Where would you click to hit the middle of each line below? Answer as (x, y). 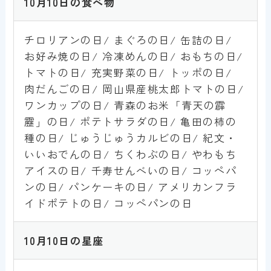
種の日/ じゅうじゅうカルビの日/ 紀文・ (131, 137)
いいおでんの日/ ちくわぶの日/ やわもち (131, 154)
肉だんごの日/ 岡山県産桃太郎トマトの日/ (134, 88)
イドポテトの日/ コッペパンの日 (109, 203)
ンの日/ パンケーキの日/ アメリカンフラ (131, 186)
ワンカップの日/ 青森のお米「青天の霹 (126, 105)
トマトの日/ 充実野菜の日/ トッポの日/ (128, 72)
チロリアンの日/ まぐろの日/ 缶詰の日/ (128, 39)
